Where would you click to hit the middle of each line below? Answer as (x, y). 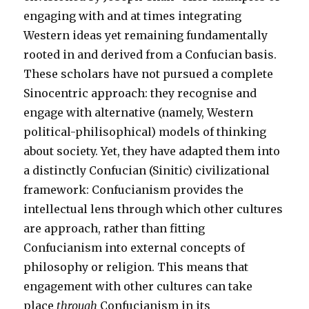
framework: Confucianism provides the (134, 190)
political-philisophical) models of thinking (145, 132)
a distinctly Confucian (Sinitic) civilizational (147, 170)
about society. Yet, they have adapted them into (152, 151)
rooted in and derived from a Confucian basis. (150, 54)
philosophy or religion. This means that (136, 267)
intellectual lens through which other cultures (153, 209)
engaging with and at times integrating (133, 16)
